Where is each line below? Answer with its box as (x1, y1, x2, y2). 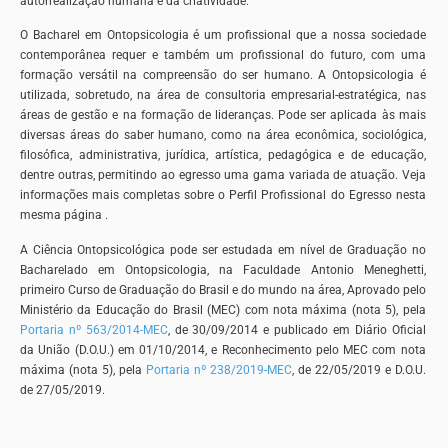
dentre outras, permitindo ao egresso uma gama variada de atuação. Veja (20, 168, 426, 183)
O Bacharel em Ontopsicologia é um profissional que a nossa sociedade (20, 28, 426, 43)
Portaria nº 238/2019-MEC (145, 362, 292, 377)
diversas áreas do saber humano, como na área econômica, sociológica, (20, 128, 426, 143)
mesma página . (20, 208, 108, 223)
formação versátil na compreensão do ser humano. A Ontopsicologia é (20, 68, 426, 83)
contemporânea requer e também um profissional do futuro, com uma (20, 48, 426, 63)
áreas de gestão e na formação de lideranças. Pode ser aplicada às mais (20, 108, 426, 123)
